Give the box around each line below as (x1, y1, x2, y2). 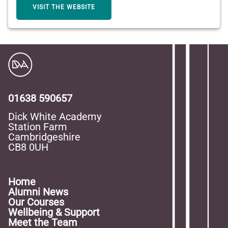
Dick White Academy (8, 110, 101, 123)
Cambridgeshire (8, 131, 80, 144)
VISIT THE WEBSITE (33, 4, 95, 11)
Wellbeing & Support (8, 206, 100, 219)
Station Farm (8, 121, 67, 133)
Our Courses (8, 196, 64, 209)
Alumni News (8, 186, 68, 198)
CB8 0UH (8, 141, 48, 154)
